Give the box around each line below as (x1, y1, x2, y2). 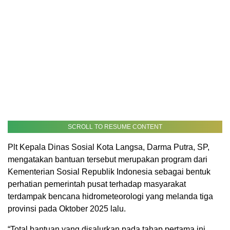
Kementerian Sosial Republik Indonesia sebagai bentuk (8, 167, 210, 177)
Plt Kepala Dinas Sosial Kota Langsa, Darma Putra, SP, (8, 143, 209, 152)
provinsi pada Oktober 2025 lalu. (8, 204, 126, 214)
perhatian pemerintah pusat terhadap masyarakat (8, 180, 186, 189)
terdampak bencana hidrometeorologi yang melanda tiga (8, 192, 213, 201)
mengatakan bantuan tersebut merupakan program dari (8, 155, 207, 164)
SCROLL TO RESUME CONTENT (68, 123, 162, 131)
